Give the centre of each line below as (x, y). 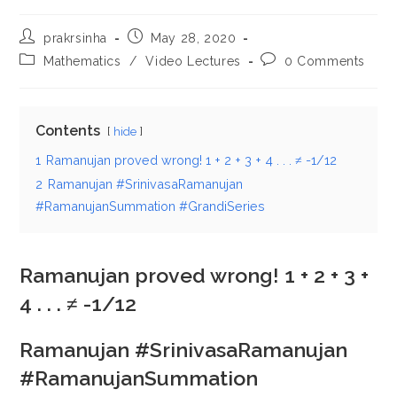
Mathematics (82, 62)
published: (159, 53)
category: (48, 76)
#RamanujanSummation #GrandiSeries (151, 206)
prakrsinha (76, 39)
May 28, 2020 (194, 39)
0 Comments (325, 62)
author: (40, 53)
